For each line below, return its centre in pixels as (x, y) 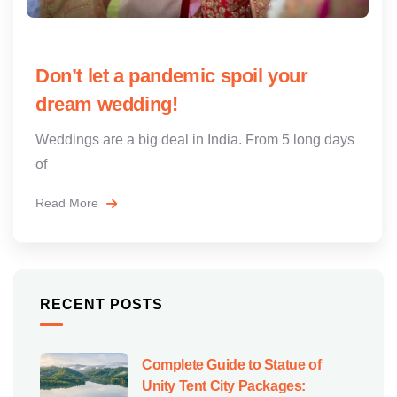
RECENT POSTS (101, 304)
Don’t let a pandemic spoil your (172, 75)
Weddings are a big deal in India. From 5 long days (195, 139)
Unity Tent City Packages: (224, 385)
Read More (69, 202)
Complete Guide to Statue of (232, 364)
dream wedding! (107, 104)
